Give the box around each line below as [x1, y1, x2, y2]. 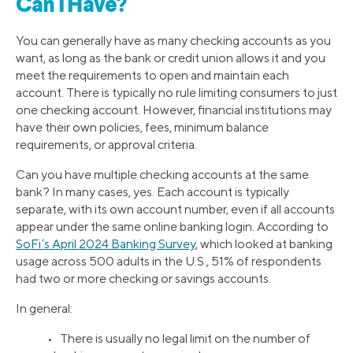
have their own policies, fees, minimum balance [16, 119, 269, 135]
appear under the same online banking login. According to [16, 218, 329, 234]
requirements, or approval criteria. [16, 136, 197, 152]
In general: [16, 300, 72, 316]
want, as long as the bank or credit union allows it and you [16, 50, 325, 65]
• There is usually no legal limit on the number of [47, 330, 310, 346]
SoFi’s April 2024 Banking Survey [16, 236, 195, 251]
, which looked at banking [195, 236, 333, 251]
